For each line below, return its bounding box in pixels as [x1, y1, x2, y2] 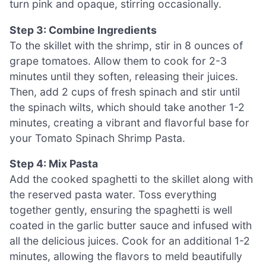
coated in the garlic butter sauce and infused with [9, 219, 252, 232]
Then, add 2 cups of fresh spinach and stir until [9, 85, 240, 98]
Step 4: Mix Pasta [9, 157, 98, 170]
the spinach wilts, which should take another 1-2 [9, 100, 245, 113]
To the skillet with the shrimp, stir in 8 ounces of [9, 39, 243, 52]
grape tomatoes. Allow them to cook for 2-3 [9, 54, 227, 67]
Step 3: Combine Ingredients [9, 23, 157, 36]
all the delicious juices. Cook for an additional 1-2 [9, 235, 250, 248]
